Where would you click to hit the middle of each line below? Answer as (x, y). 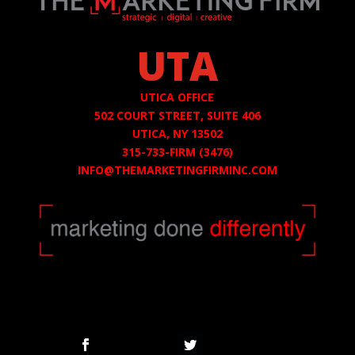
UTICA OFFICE (177, 97)
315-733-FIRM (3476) (177, 151)
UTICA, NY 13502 (177, 133)
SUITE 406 (233, 115)
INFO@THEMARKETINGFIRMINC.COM (177, 170)
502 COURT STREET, (150, 115)
